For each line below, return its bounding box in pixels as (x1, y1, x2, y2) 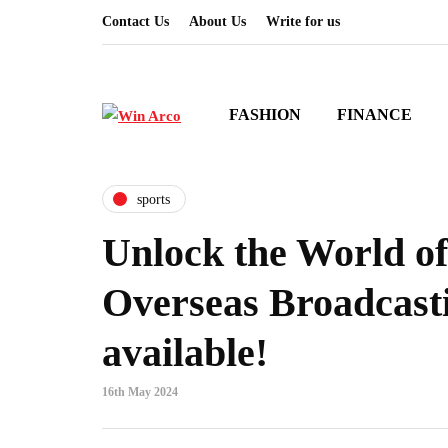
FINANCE (337, 106, 412, 123)
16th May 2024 (102, 385, 178, 399)
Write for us (266, 14, 340, 29)
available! (102, 330, 268, 375)
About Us (189, 14, 246, 29)
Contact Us (102, 14, 169, 29)
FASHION (229, 106, 301, 123)
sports (137, 191, 170, 207)
